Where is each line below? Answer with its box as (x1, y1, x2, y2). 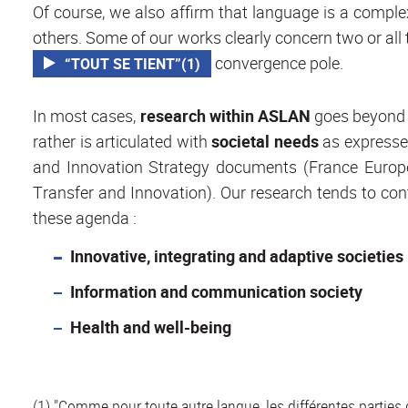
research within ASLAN (139, 104, 311, 127)
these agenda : (33, 206, 137, 229)
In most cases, (33, 104, 140, 127)
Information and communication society (69, 280, 362, 302)
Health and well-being (69, 315, 231, 338)
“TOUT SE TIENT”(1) (65, 53, 201, 74)
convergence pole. (211, 51, 344, 74)
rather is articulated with (33, 129, 212, 152)
